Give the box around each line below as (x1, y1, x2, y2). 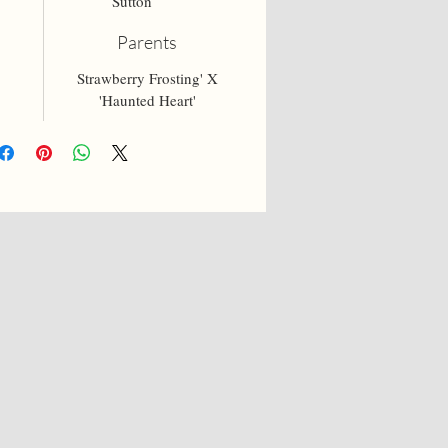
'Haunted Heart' (98, 89, 196, 110)
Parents (117, 30, 178, 53)
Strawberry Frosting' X (76, 67, 218, 88)
